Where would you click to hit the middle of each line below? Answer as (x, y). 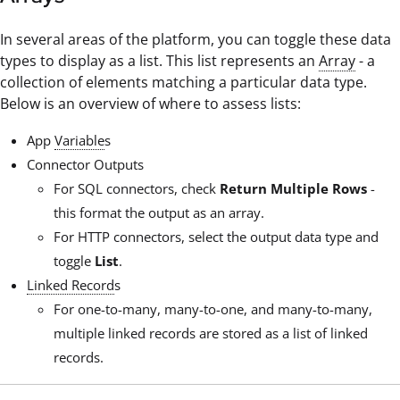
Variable (79, 140)
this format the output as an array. (159, 212)
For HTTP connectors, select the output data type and (216, 236)
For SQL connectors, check (137, 188)
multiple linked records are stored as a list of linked (211, 333)
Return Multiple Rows (293, 188)
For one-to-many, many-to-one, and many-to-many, (213, 308)
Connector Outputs (85, 164)
